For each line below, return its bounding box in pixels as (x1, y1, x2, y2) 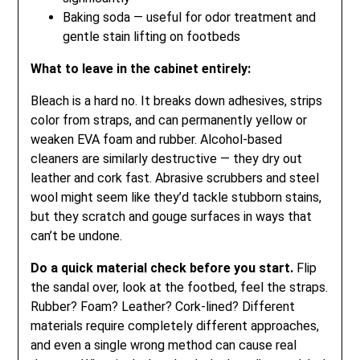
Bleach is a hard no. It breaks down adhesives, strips (31, 92, 323, 108)
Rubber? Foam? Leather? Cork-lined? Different (31, 298, 296, 314)
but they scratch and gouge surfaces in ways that (31, 208, 313, 224)
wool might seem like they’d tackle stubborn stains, (31, 189, 322, 205)
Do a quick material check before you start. (31, 260, 294, 276)
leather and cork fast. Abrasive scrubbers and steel (31, 170, 320, 186)
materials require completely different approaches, (31, 317, 320, 333)
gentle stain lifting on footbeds (63, 28, 241, 44)
